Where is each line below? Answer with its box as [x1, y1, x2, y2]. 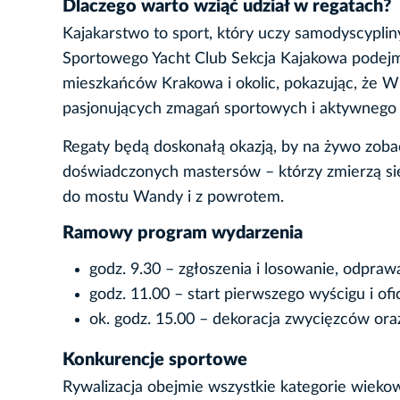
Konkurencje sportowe [62, 351, 247, 370]
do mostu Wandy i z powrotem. [62, 189, 284, 206]
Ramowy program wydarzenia [62, 224, 303, 243]
